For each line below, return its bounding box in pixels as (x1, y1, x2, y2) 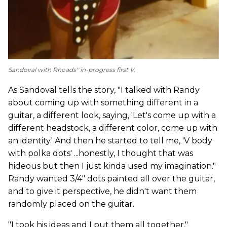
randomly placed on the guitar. (8, 199, 134, 209)
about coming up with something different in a (8, 97, 198, 107)
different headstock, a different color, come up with (8, 123, 217, 133)
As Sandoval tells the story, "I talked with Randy (8, 85, 200, 95)
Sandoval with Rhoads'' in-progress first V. (8, 65, 135, 73)
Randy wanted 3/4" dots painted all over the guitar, (8, 173, 215, 183)
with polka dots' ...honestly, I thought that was (8, 148, 193, 158)
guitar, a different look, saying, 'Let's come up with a (8, 110, 216, 120)
